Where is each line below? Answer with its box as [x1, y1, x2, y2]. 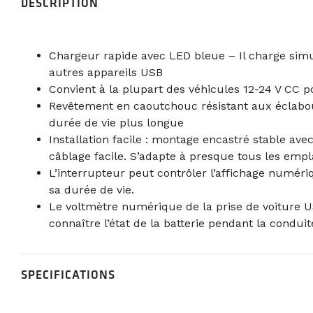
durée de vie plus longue [48, 115, 184, 129]
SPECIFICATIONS [20, 266, 115, 282]
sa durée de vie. [48, 182, 134, 196]
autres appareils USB [48, 65, 163, 79]
